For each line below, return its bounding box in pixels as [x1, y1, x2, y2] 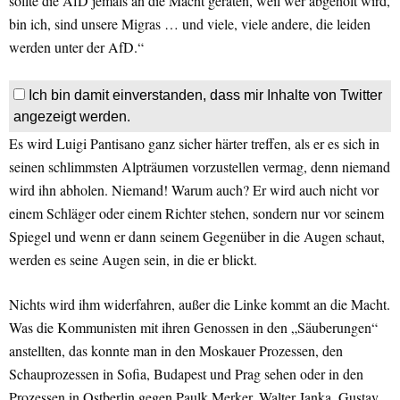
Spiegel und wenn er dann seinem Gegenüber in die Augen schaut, [9, 227, 385, 246]
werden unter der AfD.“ [9, 37, 144, 57]
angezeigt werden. [13, 109, 130, 125]
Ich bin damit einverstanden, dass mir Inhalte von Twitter [29, 87, 382, 104]
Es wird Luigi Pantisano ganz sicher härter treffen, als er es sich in [9, 134, 379, 154]
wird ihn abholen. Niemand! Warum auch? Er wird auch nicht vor [9, 180, 379, 200]
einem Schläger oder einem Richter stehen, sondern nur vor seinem [9, 204, 384, 223]
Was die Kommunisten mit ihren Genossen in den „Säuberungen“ [9, 318, 378, 337]
